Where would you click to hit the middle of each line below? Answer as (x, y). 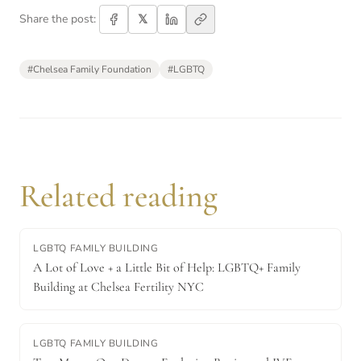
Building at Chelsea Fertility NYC (118, 287)
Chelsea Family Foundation (92, 70)
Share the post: (58, 19)
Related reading (118, 196)
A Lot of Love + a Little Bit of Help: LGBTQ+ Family (167, 268)
